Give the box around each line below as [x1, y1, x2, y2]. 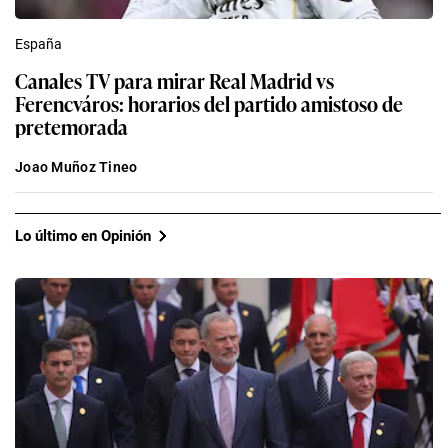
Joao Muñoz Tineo [15, 159, 138, 176]
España [15, 36, 62, 53]
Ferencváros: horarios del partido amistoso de [15, 88, 403, 119]
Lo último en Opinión [15, 226, 151, 245]
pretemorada [15, 111, 128, 142]
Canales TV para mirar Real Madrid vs [15, 65, 334, 96]
